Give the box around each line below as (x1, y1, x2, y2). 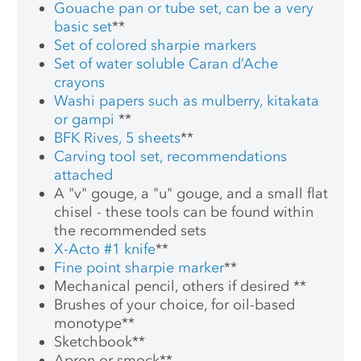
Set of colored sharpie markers (54, 36, 257, 55)
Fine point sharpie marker (54, 259, 225, 277)
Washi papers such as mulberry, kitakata (54, 92, 320, 110)
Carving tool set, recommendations (54, 147, 288, 166)
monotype (54, 314, 122, 333)
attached (54, 166, 114, 185)
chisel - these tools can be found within (54, 203, 314, 222)
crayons (54, 73, 106, 92)
